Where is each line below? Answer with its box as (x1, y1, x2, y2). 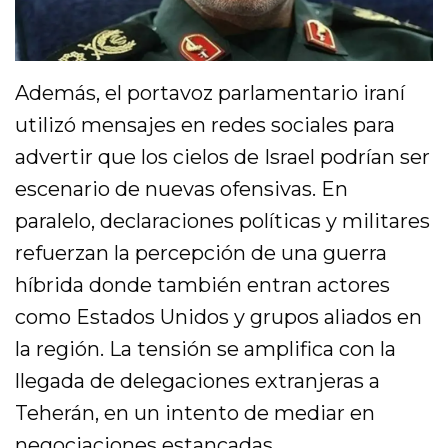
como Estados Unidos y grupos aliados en (15, 304, 423, 329)
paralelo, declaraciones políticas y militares (15, 208, 431, 233)
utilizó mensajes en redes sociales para (15, 112, 396, 137)
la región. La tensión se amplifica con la (15, 336, 397, 361)
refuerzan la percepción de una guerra (15, 240, 388, 265)
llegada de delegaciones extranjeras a (15, 368, 381, 393)
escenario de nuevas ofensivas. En (15, 176, 349, 201)
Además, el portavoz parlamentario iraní (15, 80, 406, 105)
